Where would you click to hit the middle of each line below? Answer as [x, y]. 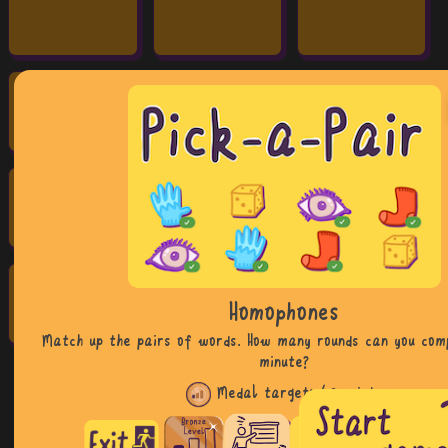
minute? [284, 363]
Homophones [284, 314]
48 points [351, 394]
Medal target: [265, 394]
